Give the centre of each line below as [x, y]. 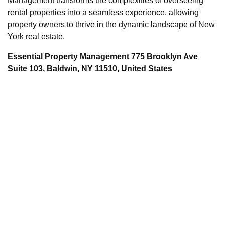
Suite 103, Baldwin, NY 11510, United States [90, 69]
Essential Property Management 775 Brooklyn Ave [103, 57]
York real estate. [36, 37]
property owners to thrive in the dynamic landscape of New [111, 25]
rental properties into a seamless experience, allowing [103, 13]
